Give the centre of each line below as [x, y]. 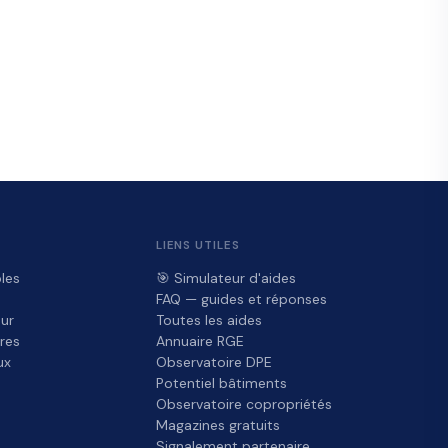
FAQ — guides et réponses [241, 299]
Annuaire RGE [199, 341]
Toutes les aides [208, 320]
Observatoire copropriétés [243, 404]
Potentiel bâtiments [221, 383]
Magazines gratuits [217, 425]
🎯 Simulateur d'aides [225, 278]
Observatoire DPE [213, 362]
